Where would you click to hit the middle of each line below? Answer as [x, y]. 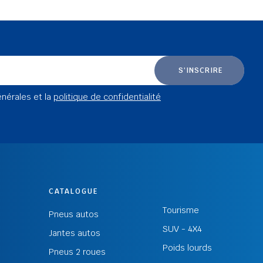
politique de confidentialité [107, 97]
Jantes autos [74, 233]
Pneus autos [73, 214]
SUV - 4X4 [182, 229]
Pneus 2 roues [77, 252]
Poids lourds [187, 247]
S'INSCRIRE [200, 70]
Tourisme [181, 210]
